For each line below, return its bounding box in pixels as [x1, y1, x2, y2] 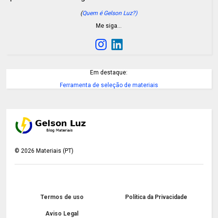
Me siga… [96, 22, 122, 30]
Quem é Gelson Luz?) [82, 10, 138, 17]
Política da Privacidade [125, 194, 187, 201]
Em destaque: [90, 69, 128, 76]
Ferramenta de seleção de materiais [59, 82, 158, 89]
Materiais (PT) [35, 147, 74, 155]
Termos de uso [40, 194, 84, 201]
